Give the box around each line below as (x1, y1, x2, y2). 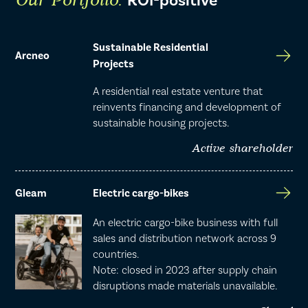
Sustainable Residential (92, 41, 208, 55)
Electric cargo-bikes (92, 186, 189, 200)
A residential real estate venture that (93, 84, 263, 98)
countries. (93, 247, 140, 261)
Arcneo (15, 49, 50, 63)
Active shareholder (191, 143, 293, 155)
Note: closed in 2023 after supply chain (93, 263, 278, 277)
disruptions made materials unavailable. (93, 279, 278, 293)
